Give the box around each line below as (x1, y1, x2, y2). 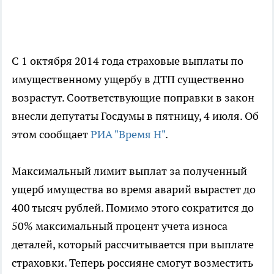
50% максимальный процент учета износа (12, 219, 228, 234)
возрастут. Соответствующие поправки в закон (12, 91, 254, 105)
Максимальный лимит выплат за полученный (12, 164, 247, 179)
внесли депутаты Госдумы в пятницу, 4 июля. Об (12, 109, 259, 124)
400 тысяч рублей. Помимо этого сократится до (12, 201, 254, 215)
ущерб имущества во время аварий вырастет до (12, 182, 256, 197)
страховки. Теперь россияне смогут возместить (12, 256, 253, 270)
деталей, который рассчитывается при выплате (12, 237, 254, 252)
